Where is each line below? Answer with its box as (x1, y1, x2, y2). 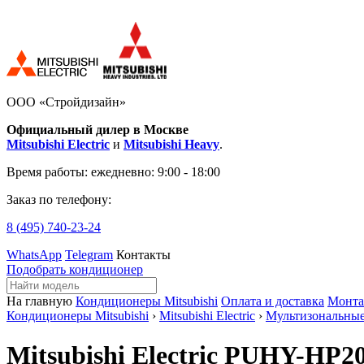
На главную (6, 294, 72, 308)
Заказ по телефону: (6, 193, 111, 206)
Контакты (116, 248, 171, 262)
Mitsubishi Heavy (123, 137, 219, 151)
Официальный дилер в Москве (6, 123, 188, 136)
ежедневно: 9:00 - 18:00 (91, 165, 220, 179)
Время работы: (6, 165, 91, 179)
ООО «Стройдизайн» (6, 95, 126, 109)
